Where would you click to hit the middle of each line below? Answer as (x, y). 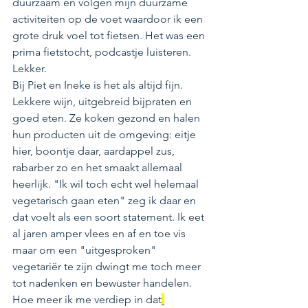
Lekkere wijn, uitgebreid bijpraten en (103, 101)
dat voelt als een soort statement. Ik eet (110, 217)
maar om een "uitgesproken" (86, 250)
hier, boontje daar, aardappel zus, (95, 151)
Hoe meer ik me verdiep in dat (87, 299)
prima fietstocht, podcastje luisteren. (103, 52)
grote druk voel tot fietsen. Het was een (110, 35)
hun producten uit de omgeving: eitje (106, 134)
